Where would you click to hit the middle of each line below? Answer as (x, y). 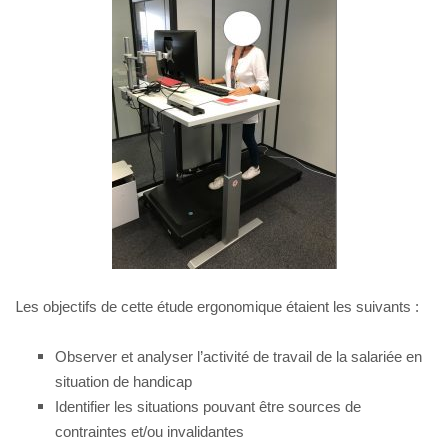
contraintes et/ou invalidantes (149, 431)
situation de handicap (123, 381)
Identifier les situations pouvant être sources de (208, 406)
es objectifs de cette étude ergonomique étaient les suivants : (221, 306)
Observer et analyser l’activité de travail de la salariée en (238, 356)
